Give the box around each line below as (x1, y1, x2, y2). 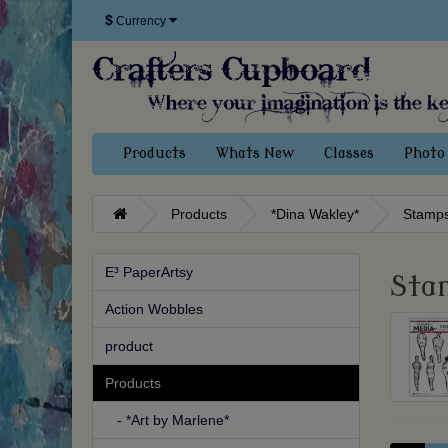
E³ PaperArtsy (105, 264, 193, 281)
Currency (116, 13, 166, 28)
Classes (324, 146, 374, 162)
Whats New (216, 146, 294, 162)
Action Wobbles (105, 301, 203, 318)
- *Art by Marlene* (105, 412, 229, 429)
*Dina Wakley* (271, 206, 359, 223)
